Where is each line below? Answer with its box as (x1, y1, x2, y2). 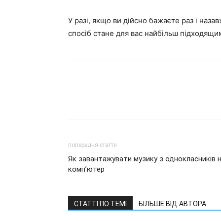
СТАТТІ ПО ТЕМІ (74, 200, 127, 208)
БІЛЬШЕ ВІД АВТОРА (139, 200, 206, 208)
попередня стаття (68, 142, 117, 148)
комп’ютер (68, 165, 105, 174)
